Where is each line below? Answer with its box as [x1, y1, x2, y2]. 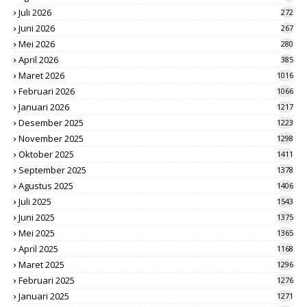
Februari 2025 [19, 273, 75, 286]
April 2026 [19, 53, 58, 66]
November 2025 [19, 132, 84, 145]
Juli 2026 [19, 5, 51, 19]
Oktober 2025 [19, 147, 74, 160]
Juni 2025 [19, 210, 55, 223]
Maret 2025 [19, 258, 64, 271]
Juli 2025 [19, 195, 51, 208]
